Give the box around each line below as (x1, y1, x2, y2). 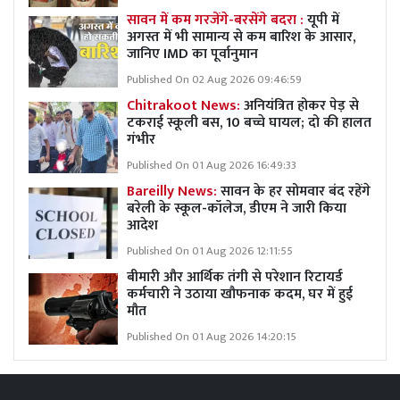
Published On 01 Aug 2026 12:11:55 (127, 241, 293, 261)
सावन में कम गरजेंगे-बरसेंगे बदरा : (127, 7, 304, 32)
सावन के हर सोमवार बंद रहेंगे (221, 179, 371, 204)
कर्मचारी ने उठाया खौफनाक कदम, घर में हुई (127, 281, 353, 306)
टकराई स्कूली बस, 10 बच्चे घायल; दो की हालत (127, 110, 371, 135)
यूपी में (304, 7, 339, 32)
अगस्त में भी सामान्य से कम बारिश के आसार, (127, 24, 355, 49)
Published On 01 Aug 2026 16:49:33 (127, 155, 296, 175)
